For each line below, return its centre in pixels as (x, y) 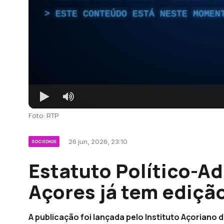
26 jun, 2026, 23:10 (98, 141)
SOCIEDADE (44, 141)
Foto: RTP (43, 115)
